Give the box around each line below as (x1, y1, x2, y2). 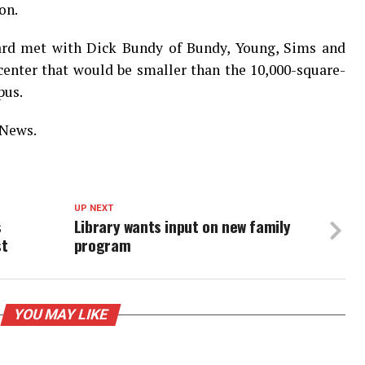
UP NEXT (73, 203, 113, 213)
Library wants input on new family (73, 214, 291, 238)
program (73, 233, 131, 257)
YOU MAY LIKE (11, 306, 110, 323)
